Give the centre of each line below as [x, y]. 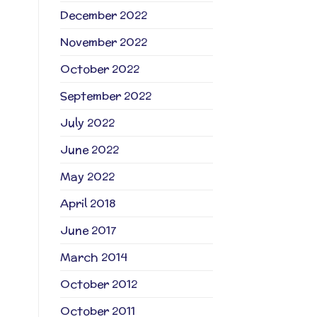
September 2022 [105, 96]
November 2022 [103, 42]
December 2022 [103, 16]
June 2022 [89, 150]
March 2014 [93, 258]
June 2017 [88, 231]
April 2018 [87, 204]
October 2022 [99, 69]
